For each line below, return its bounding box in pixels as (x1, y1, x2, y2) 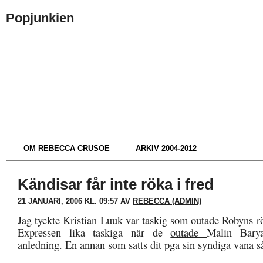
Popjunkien (6, 11, 74, 26)
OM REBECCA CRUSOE (23, 143, 110, 153)
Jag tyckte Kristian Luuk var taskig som (18, 212, 191, 227)
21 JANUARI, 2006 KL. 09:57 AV (18, 196, 133, 205)
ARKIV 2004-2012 (136, 143, 197, 153)
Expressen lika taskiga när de (18, 224, 171, 240)
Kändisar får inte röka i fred (18, 175, 214, 193)
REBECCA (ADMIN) (133, 196, 201, 205)
